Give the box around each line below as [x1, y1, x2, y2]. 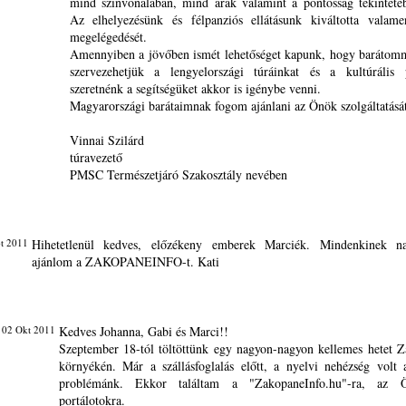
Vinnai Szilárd [69, 131, 144, 149]
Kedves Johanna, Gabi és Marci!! [58, 323, 228, 340]
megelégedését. [69, 28, 147, 45]
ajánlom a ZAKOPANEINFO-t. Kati [31, 253, 219, 270]
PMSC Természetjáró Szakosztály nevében [69, 166, 287, 183]
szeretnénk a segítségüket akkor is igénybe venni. [69, 80, 321, 97]
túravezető [69, 149, 122, 166]
